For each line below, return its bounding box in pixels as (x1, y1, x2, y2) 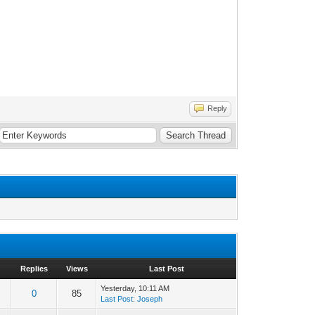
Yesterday (101, 283, 135, 292)
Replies (20, 264, 48, 273)
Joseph (137, 294, 163, 303)
